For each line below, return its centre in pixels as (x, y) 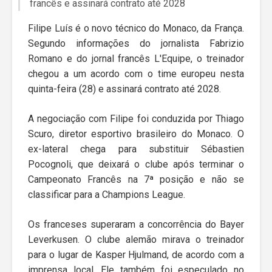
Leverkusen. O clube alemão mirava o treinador (136, 240)
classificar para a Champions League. (107, 195)
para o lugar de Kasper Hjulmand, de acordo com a (136, 255)
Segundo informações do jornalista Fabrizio (136, 44)
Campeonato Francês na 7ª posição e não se (136, 180)
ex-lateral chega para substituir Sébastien (136, 149)
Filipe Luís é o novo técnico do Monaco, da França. (136, 29)
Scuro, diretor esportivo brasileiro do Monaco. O (136, 134)
